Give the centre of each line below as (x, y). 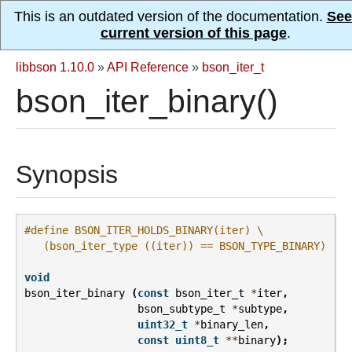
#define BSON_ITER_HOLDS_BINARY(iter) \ (144, 231)
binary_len (232, 325)
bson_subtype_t (181, 309)
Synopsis (67, 174)
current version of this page (193, 33)
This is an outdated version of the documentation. (170, 16)
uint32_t (163, 325)
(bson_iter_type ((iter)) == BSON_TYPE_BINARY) (175, 246)
